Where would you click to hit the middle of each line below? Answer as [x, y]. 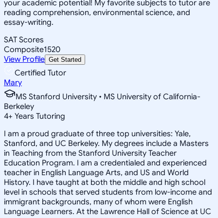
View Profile [24, 59]
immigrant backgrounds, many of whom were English [98, 202]
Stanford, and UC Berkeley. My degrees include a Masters [106, 143]
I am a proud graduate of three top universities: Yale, [97, 134]
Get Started [65, 59]
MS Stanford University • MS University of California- [108, 97]
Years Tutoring [39, 116]
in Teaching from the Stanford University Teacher [90, 153]
